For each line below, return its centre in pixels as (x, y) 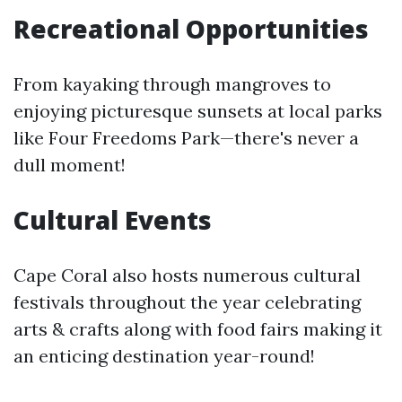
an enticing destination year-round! (164, 356)
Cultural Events (113, 220)
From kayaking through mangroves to (172, 84)
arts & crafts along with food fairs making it (198, 329)
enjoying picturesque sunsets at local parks (198, 111)
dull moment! (70, 165)
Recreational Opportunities (191, 29)
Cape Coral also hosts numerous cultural (187, 275)
